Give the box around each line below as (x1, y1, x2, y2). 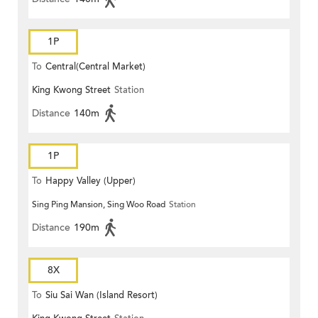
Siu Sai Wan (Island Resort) (45, 289, 158, 302)
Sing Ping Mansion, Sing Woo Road (32, 199, 165, 211)
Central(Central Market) (45, 60, 146, 74)
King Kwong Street (32, 84, 111, 97)
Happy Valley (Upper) (45, 175, 136, 188)
